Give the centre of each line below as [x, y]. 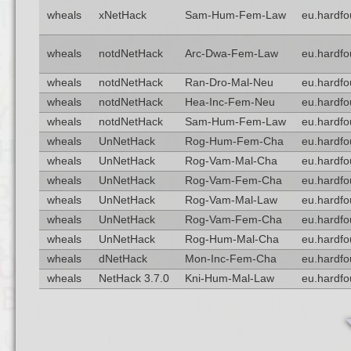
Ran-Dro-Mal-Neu [229, 83]
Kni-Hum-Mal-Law [229, 279]
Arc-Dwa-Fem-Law [231, 54]
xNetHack [122, 15]
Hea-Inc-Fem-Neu [230, 102]
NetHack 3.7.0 [134, 279]
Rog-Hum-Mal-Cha [232, 239]
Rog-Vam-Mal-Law [231, 200]
